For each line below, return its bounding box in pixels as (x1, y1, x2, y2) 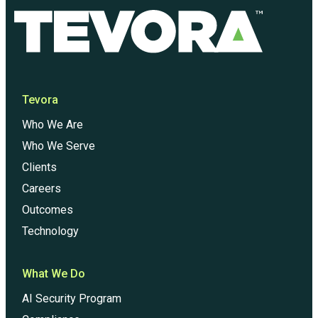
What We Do (21, 267, 85, 281)
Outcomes (21, 203, 73, 217)
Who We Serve (21, 139, 95, 153)
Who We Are (21, 118, 83, 132)
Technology (21, 224, 79, 238)
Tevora (21, 93, 58, 107)
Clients (21, 160, 57, 175)
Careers (21, 182, 61, 196)
